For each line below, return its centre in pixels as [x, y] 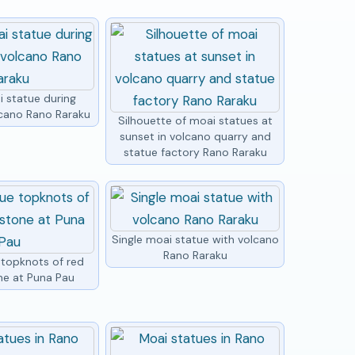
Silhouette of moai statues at [195, 120]
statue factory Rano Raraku [195, 152]
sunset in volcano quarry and [195, 136]
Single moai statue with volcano [195, 239]
